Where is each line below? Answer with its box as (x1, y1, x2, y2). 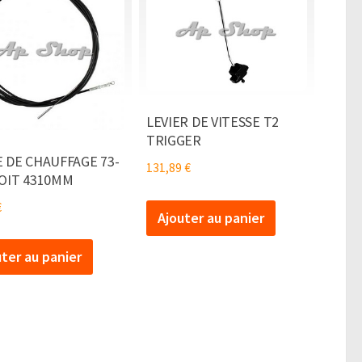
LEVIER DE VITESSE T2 (145, 112, 279, 132)
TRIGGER (145, 131, 201, 150)
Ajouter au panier (157, 208, 264, 227)
